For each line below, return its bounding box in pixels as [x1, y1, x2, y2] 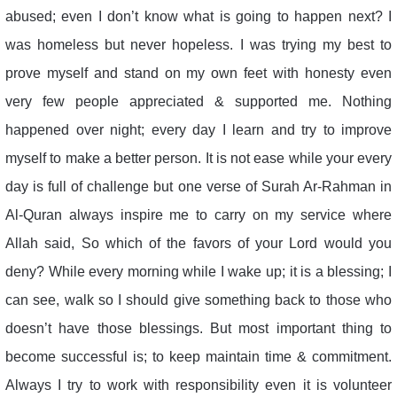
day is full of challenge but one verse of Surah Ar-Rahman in [5, 178, 392, 194]
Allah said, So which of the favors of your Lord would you [5, 235, 392, 251]
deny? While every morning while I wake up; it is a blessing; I [5, 263, 392, 279]
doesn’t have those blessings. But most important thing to [5, 320, 392, 336]
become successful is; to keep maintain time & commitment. [5, 348, 392, 364]
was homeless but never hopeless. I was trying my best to [5, 36, 392, 52]
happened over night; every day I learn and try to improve [5, 121, 392, 137]
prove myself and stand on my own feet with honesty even [5, 65, 392, 81]
